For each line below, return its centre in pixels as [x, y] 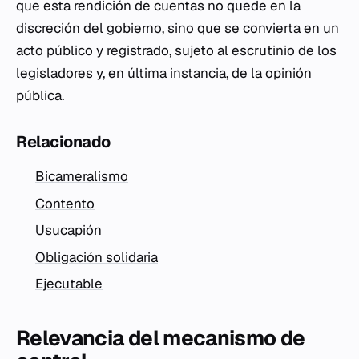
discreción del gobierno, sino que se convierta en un [177, 28]
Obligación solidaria [97, 257]
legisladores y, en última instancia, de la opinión [164, 73]
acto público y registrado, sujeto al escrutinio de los [176, 50]
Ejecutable [69, 284]
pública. [40, 95]
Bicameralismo [82, 176]
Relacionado [63, 142]
